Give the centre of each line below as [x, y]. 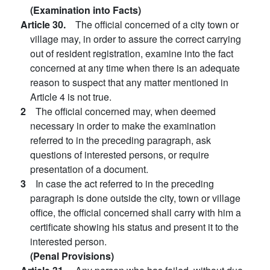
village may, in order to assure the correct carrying [136, 39]
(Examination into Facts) [86, 10]
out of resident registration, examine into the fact [132, 53]
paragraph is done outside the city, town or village [135, 198]
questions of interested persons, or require [120, 155]
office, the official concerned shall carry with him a [136, 212]
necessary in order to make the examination [123, 126]
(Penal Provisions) [72, 256]
